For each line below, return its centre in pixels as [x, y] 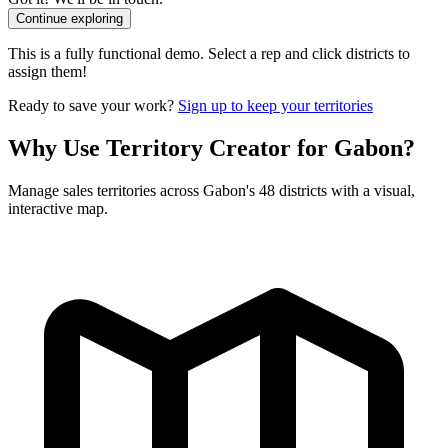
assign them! [47, 72]
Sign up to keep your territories [275, 106]
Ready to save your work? [93, 106]
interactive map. [58, 209]
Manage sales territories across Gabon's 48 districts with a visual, [211, 191]
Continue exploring [69, 19]
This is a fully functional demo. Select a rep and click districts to [209, 54]
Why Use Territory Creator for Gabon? [211, 148]
